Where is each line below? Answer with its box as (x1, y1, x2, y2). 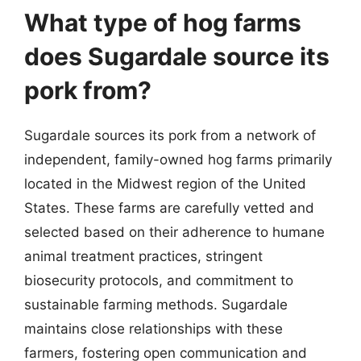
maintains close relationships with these (24, 320, 283, 337)
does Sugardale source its (24, 41, 330, 71)
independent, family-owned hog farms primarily (24, 151, 332, 168)
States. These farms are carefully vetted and (24, 199, 314, 216)
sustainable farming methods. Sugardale (24, 296, 288, 313)
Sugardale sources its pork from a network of (24, 127, 316, 143)
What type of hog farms (24, 7, 301, 37)
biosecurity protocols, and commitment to (24, 272, 293, 288)
